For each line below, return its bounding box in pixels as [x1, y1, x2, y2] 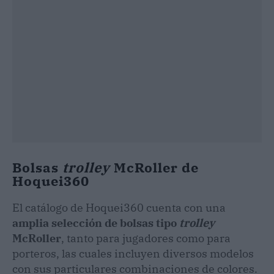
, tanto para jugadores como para [61, 231, 231, 245]
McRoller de [110, 158, 199, 176]
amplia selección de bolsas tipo [12, 215, 179, 230]
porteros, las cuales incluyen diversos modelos [12, 246, 254, 261]
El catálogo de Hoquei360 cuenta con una [12, 200, 226, 215]
